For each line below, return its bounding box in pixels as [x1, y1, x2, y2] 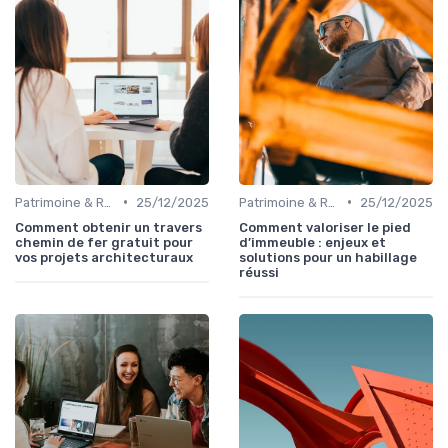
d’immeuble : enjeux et [239, 234, 386, 250]
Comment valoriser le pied [239, 219, 411, 235]
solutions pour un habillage [239, 249, 417, 265]
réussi [239, 264, 279, 280]
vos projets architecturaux [15, 249, 193, 265]
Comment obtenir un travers [15, 219, 202, 235]
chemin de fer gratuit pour [15, 234, 193, 250]
